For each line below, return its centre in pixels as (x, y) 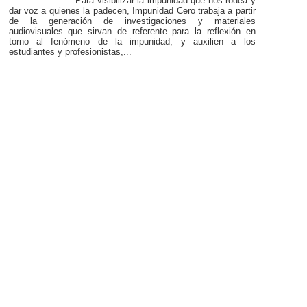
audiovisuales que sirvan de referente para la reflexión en (132, 31)
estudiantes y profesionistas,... (70, 51)
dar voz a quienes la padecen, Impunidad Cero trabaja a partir (132, 10)
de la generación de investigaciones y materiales (132, 21)
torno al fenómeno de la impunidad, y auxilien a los (132, 41)
